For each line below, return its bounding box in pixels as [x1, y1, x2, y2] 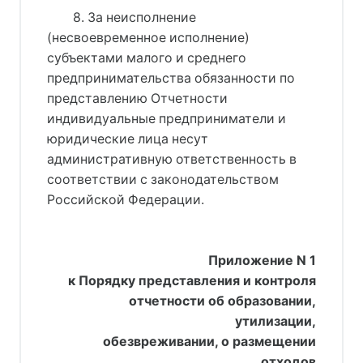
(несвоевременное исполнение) [47, 29, 250, 45]
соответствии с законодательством [47, 171, 279, 187]
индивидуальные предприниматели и [47, 110, 286, 126]
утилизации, [235, 313, 316, 329]
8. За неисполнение [72, 9, 196, 25]
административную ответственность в [47, 151, 297, 167]
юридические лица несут [47, 130, 208, 147]
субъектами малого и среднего [47, 49, 246, 66]
